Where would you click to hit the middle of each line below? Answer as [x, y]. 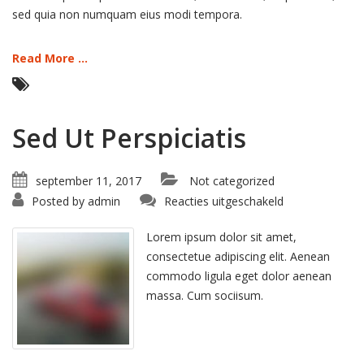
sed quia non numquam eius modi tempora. [127, 14]
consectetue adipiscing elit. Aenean [238, 256]
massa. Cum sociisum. [205, 295]
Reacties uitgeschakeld [224, 201]
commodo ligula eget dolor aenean [239, 276]
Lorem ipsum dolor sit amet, [221, 237]
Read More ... [50, 58]
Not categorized [232, 181]
